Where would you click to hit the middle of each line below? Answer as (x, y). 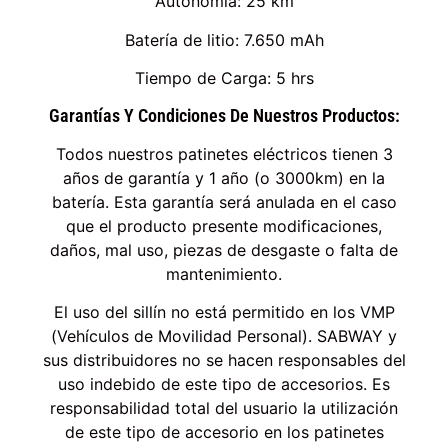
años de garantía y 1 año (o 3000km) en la (224, 177)
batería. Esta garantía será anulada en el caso (224, 201)
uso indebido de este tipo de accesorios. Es (224, 383)
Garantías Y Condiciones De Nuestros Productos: (224, 115)
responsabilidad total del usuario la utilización (224, 407)
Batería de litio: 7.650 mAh (224, 39)
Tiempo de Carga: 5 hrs (224, 78)
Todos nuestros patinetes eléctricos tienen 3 (224, 153)
